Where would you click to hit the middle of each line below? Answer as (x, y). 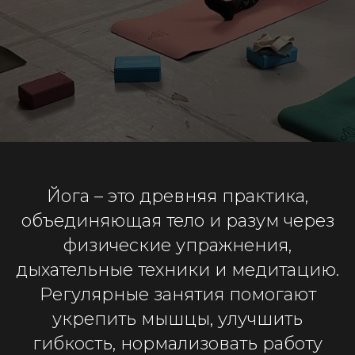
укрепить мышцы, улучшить (177, 319)
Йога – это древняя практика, (177, 197)
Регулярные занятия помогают (177, 295)
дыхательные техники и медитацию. (177, 270)
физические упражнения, (177, 246)
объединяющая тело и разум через (177, 221)
